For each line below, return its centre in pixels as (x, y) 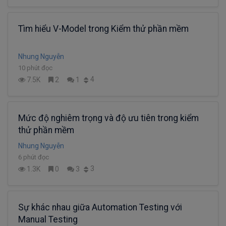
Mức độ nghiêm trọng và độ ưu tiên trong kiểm (108, 118)
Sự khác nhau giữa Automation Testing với (100, 207)
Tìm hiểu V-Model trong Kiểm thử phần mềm (103, 29)
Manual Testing (48, 219)
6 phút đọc (34, 157)
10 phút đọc (35, 68)
